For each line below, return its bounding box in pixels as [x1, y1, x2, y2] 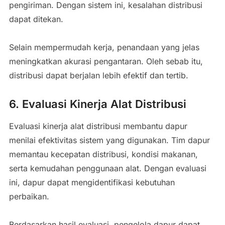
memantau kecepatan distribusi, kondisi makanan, [9, 149, 198, 159]
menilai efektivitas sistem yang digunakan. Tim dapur [9, 135, 210, 145]
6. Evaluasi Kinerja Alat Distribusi [9, 97, 186, 110]
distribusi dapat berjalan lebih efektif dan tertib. [9, 70, 188, 80]
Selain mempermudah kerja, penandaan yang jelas [9, 42, 199, 52]
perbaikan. [9, 191, 49, 201]
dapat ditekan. [9, 14, 63, 24]
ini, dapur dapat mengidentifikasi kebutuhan [9, 177, 175, 187]
